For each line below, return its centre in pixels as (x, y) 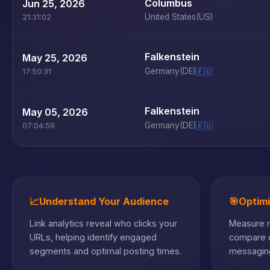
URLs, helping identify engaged (93, 237)
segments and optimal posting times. (105, 251)
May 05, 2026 (55, 112)
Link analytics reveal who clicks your (103, 223)
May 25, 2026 (55, 58)
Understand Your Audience (104, 201)
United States (170, 17)
